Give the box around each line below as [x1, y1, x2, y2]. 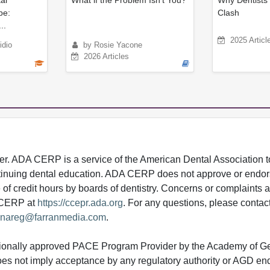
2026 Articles [84, 52, 129, 61]
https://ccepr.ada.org [37, 198, 123, 209]
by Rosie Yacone [83, 40, 142, 50]
